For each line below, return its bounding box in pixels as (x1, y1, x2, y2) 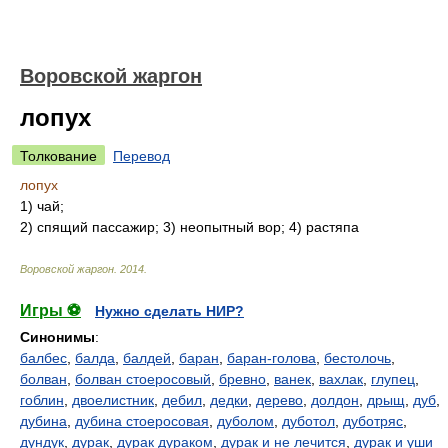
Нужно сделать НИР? (95, 303, 244, 319)
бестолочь (324, 350, 391, 366)
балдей (123, 350, 171, 366)
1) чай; (20, 198, 64, 214)
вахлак (319, 371, 363, 387)
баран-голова (227, 350, 316, 366)
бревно (219, 371, 266, 387)
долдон (311, 392, 359, 408)
